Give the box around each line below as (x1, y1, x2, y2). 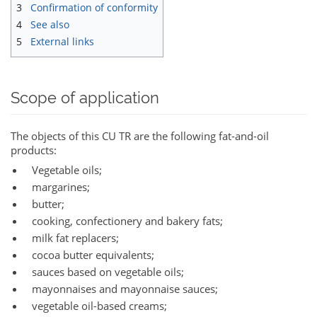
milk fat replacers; (32, 231, 119, 246)
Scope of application (11, 88, 159, 108)
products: (11, 143, 57, 158)
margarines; (32, 180, 90, 195)
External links (30, 35, 94, 49)
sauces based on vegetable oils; (32, 265, 184, 279)
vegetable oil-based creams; (32, 299, 167, 313)
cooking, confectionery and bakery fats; (32, 214, 223, 229)
